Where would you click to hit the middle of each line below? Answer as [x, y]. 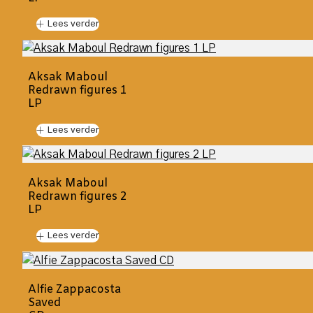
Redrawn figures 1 [78, 91]
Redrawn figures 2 [78, 197]
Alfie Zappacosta [74, 289]
